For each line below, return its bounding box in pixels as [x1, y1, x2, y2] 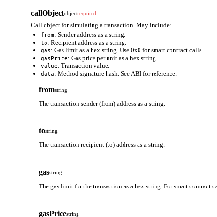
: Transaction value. [58, 62, 109, 70]
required [77, 10, 96, 16]
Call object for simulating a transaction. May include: [31, 21, 171, 29]
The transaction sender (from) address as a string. [39, 99, 165, 107]
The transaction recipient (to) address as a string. [39, 141, 165, 149]
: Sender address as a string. [54, 31, 125, 39]
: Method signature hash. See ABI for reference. [54, 70, 177, 77]
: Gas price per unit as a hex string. [68, 54, 157, 62]
